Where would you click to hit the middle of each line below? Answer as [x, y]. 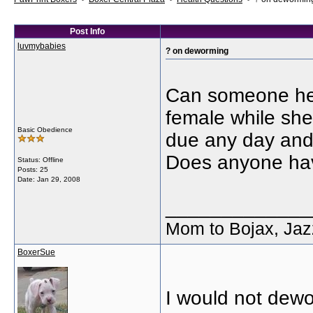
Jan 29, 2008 [59, 179]
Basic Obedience [45, 130]
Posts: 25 [33, 169]
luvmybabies [42, 46]
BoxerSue [36, 252]
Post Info [87, 31]
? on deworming [197, 51]
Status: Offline [41, 160]
